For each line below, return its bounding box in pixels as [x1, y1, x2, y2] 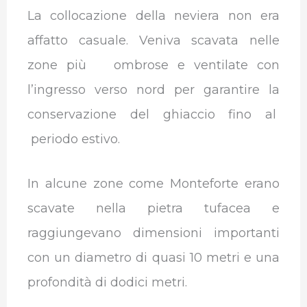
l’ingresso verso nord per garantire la [27, 82, 280, 97]
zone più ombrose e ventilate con [27, 57, 280, 73]
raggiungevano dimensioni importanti [27, 225, 280, 241]
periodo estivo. [27, 131, 120, 147]
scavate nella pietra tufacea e [27, 200, 280, 216]
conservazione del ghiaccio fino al [27, 106, 280, 122]
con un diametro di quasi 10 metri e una [27, 249, 280, 265]
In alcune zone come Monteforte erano [27, 175, 280, 191]
